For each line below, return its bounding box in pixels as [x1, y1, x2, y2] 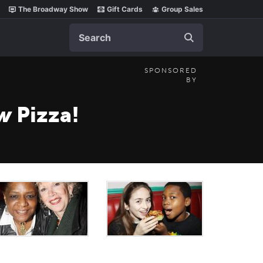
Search [69, 23, 99, 35]
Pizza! [12, 102, 79, 127]
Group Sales [161, 5, 203, 14]
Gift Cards [107, 5, 143, 14]
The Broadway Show [18, 5, 88, 14]
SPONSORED [144, 66, 197, 75]
